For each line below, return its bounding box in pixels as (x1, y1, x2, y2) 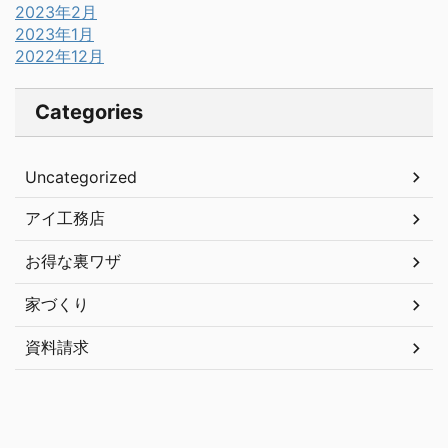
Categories (35, 100, 143, 125)
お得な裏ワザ (25, 251, 121, 272)
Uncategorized (25, 167, 137, 188)
